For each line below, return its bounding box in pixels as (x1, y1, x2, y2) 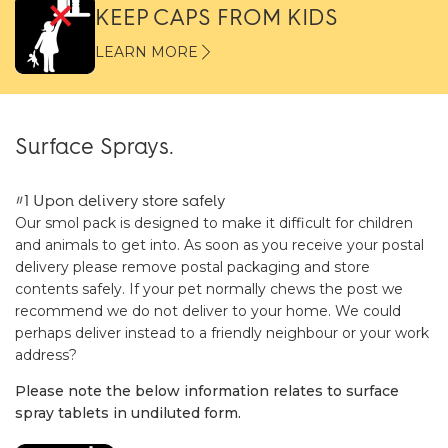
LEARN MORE (95, 43, 198, 61)
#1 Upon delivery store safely (15, 191, 225, 210)
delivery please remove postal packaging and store (15, 258, 370, 276)
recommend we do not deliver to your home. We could (15, 302, 401, 320)
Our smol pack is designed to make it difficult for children (15, 214, 413, 232)
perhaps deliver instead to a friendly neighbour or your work (15, 324, 429, 342)
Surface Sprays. (15, 133, 174, 160)
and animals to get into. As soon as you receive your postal (15, 236, 424, 254)
